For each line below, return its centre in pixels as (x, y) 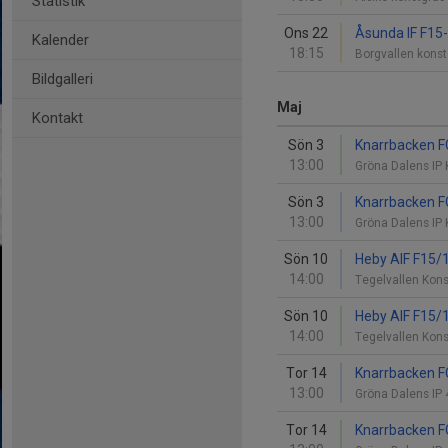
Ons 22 (306, 33)
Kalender (60, 40)
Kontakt (57, 118)
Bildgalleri (62, 79)
